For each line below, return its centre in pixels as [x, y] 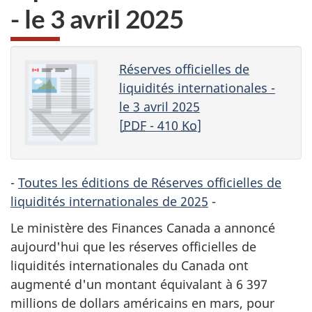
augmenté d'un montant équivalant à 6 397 [139, 284]
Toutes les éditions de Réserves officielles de [150, 182]
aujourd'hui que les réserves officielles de [133, 247]
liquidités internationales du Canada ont [130, 266]
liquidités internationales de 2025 [109, 201]
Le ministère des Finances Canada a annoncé [143, 228]
